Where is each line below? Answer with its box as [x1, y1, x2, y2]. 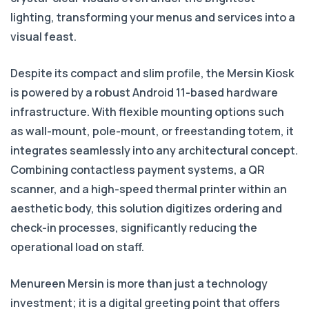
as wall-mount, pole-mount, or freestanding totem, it [10, 123, 294, 139]
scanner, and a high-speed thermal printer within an [10, 181, 287, 197]
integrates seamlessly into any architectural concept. [10, 143, 298, 159]
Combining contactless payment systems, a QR [10, 162, 265, 178]
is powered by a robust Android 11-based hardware [10, 85, 278, 101]
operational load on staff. [10, 239, 144, 255]
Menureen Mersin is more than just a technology [10, 276, 268, 292]
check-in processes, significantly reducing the [10, 220, 257, 236]
